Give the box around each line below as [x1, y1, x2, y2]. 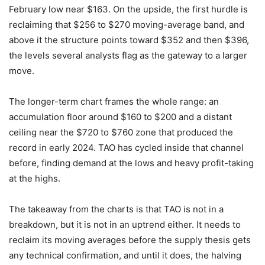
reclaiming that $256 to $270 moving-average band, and [9, 19, 244, 31]
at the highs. [9, 173, 60, 185]
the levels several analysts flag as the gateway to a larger [9, 50, 247, 62]
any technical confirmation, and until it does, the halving [9, 250, 241, 261]
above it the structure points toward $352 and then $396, [9, 34, 249, 46]
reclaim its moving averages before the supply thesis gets [9, 234, 251, 246]
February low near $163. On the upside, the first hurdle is [9, 4, 248, 15]
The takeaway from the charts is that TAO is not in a [9, 203, 224, 215]
